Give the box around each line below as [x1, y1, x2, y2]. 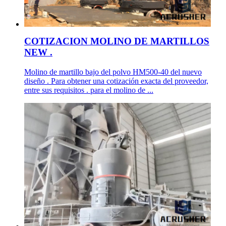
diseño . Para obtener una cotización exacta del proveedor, [24, 77, 208, 86]
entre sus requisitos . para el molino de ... [24, 86, 153, 95]
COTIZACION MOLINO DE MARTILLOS [24, 36, 209, 47]
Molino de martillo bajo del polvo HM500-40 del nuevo [24, 68, 202, 77]
